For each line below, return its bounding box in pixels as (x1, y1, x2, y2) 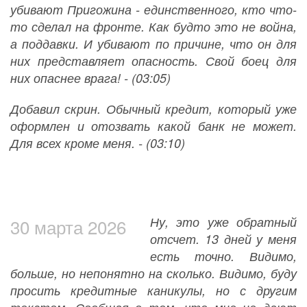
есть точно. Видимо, (150, 247, 297, 265)
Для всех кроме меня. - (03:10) (10, 134, 185, 152)
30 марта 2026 (10, 214, 126, 240)
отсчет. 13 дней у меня (150, 230, 297, 248)
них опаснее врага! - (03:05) (10, 69, 171, 87)
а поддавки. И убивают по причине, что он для (10, 35, 297, 53)
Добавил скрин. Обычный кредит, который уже (10, 100, 297, 118)
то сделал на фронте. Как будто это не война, (10, 18, 297, 36)
